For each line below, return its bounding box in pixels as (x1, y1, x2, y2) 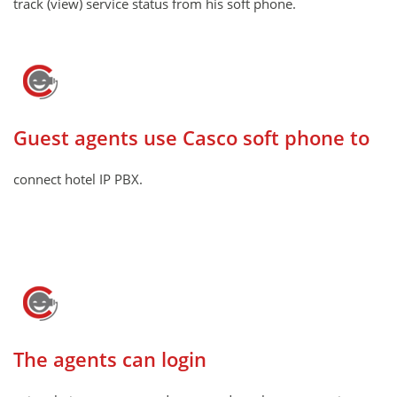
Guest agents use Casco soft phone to (13, 124, 370, 152)
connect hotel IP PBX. (13, 170, 143, 189)
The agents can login (13, 346, 206, 374)
